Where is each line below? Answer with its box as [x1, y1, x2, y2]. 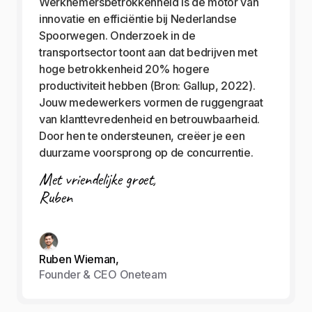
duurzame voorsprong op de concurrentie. [39, 146, 253, 160]
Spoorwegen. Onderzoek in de [39, 29, 196, 43]
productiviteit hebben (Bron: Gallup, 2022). [39, 79, 256, 93]
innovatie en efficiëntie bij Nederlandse [39, 12, 237, 26]
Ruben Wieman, [39, 252, 119, 267]
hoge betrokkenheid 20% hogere [39, 62, 210, 77]
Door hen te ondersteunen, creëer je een [39, 129, 245, 143]
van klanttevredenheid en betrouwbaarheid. [39, 112, 260, 127]
